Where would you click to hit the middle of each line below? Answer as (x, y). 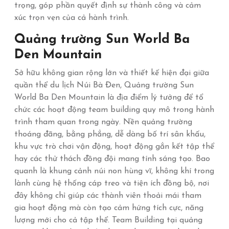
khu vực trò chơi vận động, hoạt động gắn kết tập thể (114, 147)
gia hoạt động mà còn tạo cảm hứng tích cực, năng (109, 208)
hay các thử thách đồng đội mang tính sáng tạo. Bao (112, 159)
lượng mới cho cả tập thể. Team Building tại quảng (108, 220)
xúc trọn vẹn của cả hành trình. (72, 18)
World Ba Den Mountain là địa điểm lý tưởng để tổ (109, 98)
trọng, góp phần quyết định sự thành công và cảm (108, 6)
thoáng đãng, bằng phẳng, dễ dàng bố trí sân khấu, (110, 134)
